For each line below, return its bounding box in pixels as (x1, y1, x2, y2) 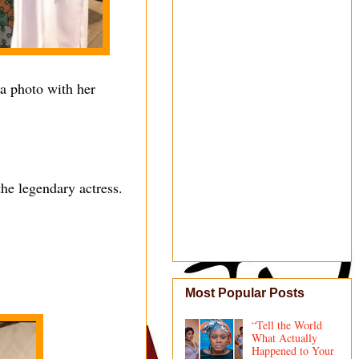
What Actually (251, 330, 317, 346)
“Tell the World (251, 317, 322, 333)
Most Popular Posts (185, 286, 305, 301)
